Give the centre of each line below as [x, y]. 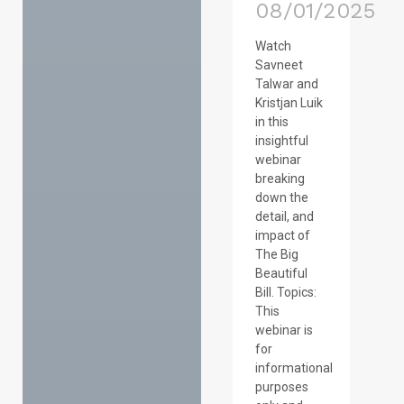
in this [271, 122]
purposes [281, 387]
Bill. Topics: [285, 293]
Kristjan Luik [289, 103]
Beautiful [281, 274]
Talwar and [286, 84]
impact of [282, 236]
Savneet [279, 65]
